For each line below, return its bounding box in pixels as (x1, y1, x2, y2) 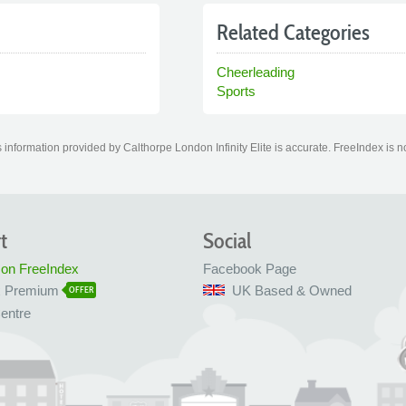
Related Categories (217, 19, 370, 45)
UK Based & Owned (232, 283, 352, 298)
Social (203, 227, 251, 254)
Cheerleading (217, 64, 295, 80)
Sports (217, 83, 256, 99)
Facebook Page (203, 261, 296, 276)
